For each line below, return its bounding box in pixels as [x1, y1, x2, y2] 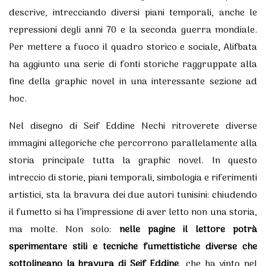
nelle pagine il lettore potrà [119, 221, 257, 237]
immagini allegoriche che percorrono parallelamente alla [9, 135, 257, 151]
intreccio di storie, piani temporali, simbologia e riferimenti [9, 170, 257, 186]
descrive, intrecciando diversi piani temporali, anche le [9, 5, 257, 21]
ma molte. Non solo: [9, 221, 119, 237]
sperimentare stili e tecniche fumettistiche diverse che [9, 239, 257, 255]
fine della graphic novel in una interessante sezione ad [9, 74, 257, 90]
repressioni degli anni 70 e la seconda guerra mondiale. [9, 22, 257, 38]
